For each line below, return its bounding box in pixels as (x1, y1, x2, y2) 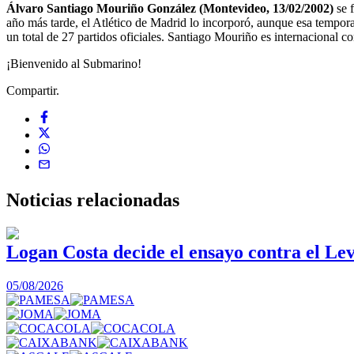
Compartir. (6, 83, 59, 97)
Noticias (6, 189, 77, 210)
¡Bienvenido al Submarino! (6, 56, 141, 70)
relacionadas (77, 189, 179, 210)
